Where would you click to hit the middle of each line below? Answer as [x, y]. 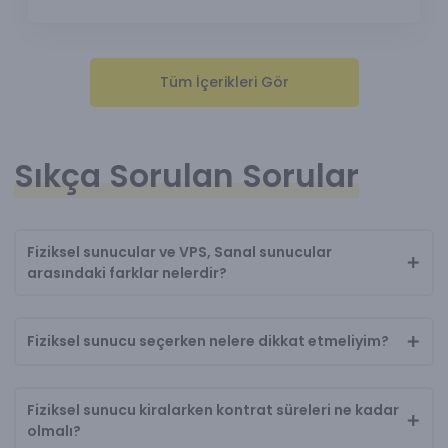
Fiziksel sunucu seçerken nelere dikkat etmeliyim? [207, 341]
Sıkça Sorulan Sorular [186, 176]
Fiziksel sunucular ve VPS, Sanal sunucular [179, 251]
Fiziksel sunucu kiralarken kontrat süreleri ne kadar [212, 409]
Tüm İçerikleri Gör [224, 81]
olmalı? [53, 430]
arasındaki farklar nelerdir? [126, 272]
